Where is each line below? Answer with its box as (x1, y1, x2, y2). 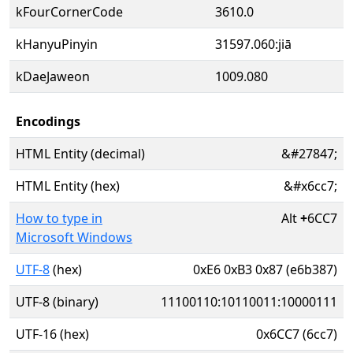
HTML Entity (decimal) (16, 145, 145, 162)
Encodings (16, 113, 80, 130)
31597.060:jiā (215, 35, 292, 53)
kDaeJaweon (16, 68, 90, 85)
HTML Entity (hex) (16, 177, 120, 195)
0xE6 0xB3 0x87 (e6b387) (193, 261, 337, 278)
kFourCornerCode (16, 3, 123, 20)
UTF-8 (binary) (16, 293, 98, 310)
